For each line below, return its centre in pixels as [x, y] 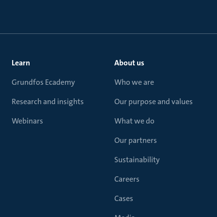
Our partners [136, 140]
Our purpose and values [154, 101]
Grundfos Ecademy [43, 82]
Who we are [134, 82]
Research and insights [48, 101]
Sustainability [137, 160]
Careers [127, 179]
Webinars [27, 121]
